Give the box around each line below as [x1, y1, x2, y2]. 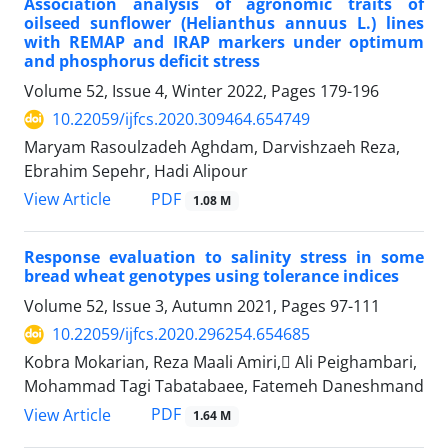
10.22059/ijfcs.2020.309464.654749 [52, 108, 310, 131]
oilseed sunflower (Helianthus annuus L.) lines [24, 12, 424, 35]
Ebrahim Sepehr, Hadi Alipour [24, 160, 248, 183]
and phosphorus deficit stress [24, 50, 260, 73]
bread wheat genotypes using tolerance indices [24, 265, 399, 288]
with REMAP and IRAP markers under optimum [24, 31, 424, 54]
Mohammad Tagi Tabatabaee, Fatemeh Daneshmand [24, 375, 424, 398]
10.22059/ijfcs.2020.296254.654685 [52, 323, 310, 346]
